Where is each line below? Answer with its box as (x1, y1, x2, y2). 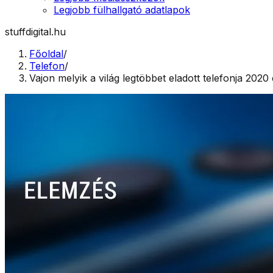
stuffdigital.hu (5, 26, 66, 38)
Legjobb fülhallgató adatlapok (54, 4, 190, 16)
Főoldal (29, 48, 63, 60)
